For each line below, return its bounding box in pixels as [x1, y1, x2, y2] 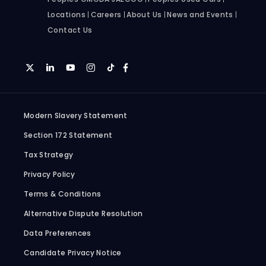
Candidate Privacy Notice [24, 248, 122, 258]
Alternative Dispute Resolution [24, 208, 143, 219]
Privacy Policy [24, 169, 75, 180]
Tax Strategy [24, 150, 74, 160]
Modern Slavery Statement [24, 110, 128, 121]
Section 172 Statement [24, 130, 113, 141]
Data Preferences [24, 228, 91, 239]
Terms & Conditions [24, 189, 102, 199]
